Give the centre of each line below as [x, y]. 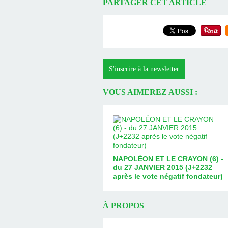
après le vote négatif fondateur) [168, 176]
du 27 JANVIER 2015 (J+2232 [163, 167]
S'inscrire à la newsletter [144, 69]
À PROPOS [123, 205]
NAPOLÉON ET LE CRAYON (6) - [168, 159]
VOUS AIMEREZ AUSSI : [150, 92]
